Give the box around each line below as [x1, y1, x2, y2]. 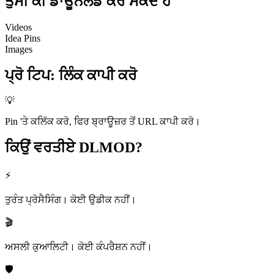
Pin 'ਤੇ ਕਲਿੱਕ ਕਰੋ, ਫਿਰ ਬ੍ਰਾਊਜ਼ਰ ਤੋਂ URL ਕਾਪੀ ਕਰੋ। [5, 116, 201, 127]
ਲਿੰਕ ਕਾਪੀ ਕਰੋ [59, 67, 137, 83]
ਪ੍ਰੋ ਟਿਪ [5, 67, 50, 83]
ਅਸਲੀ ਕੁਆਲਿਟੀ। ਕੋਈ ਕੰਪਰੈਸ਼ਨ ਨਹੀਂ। [5, 242, 152, 253]
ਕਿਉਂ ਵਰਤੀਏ [5, 139, 75, 156]
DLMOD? [79, 139, 143, 156]
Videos [5, 21, 32, 32]
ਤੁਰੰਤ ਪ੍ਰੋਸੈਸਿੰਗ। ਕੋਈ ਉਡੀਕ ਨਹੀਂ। [5, 194, 136, 206]
